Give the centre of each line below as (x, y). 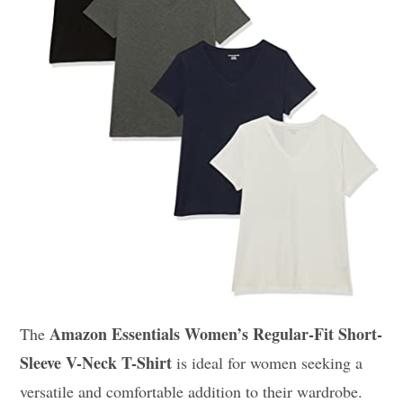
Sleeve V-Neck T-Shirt (96, 362)
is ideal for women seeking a (268, 362)
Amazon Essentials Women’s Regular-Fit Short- (216, 333)
